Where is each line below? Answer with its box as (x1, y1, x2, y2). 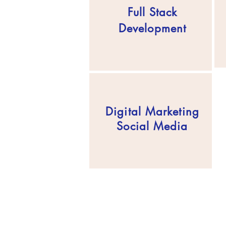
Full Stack (127, 5, 178, 20)
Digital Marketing (105, 104, 199, 119)
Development (118, 21, 187, 36)
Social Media (117, 119, 188, 134)
